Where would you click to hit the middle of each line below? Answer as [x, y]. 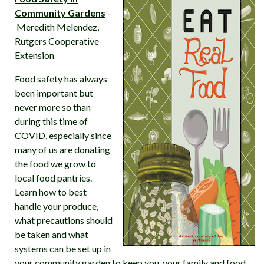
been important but [54, 93]
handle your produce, [57, 206]
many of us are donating [62, 149]
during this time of [51, 121]
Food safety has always [61, 79]
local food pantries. [53, 178]
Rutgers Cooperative [57, 41]
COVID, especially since [63, 135]
